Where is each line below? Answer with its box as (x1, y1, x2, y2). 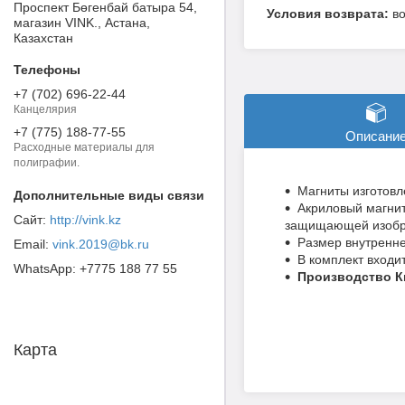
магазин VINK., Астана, (14, 14, 150, 30)
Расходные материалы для (14, 141, 155, 155)
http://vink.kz (50, 212, 121, 227)
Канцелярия (14, 103, 77, 117)
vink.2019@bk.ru (52, 236, 149, 251)
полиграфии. (14, 156, 80, 170)
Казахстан (14, 30, 73, 45)
